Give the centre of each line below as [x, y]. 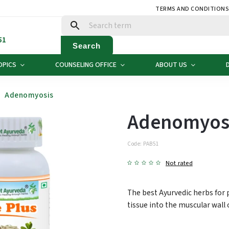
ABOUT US [171, 65]
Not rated [179, 163]
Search [87, 45]
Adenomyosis [29, 95]
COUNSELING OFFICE [86, 65]
